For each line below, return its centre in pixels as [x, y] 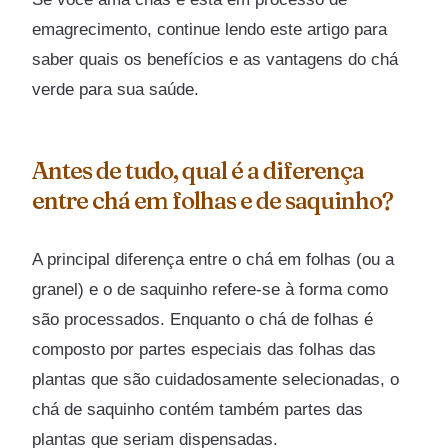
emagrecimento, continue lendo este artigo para [210, 30]
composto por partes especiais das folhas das [204, 350]
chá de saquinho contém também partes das [198, 410]
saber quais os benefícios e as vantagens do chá [215, 60]
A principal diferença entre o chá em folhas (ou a [213, 260]
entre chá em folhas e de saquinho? [213, 201]
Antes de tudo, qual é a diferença [198, 171]
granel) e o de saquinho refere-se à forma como [210, 290]
